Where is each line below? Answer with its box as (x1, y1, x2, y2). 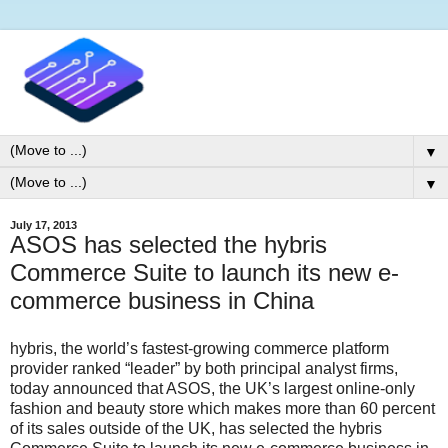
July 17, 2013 (10, 219, 77, 232)
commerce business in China (10, 287, 314, 315)
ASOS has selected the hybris (10, 231, 327, 259)
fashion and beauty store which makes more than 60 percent (10, 399, 435, 417)
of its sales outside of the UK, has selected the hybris (10, 419, 382, 437)
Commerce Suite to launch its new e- (10, 259, 399, 287)
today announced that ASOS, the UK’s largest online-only (10, 379, 415, 397)
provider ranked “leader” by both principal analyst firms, (10, 359, 398, 377)
